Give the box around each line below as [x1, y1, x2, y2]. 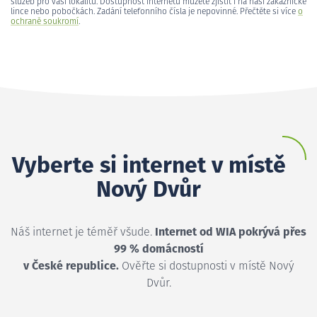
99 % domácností [113, 243, 204, 255]
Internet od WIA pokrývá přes [155, 226, 306, 238]
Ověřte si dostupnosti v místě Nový [119, 260, 294, 272]
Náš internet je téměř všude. [11, 226, 155, 238]
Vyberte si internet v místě [11, 154, 286, 178]
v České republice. [23, 260, 119, 272]
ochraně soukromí [11, 17, 79, 26]
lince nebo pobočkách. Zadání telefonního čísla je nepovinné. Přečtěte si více [11, 7, 298, 16]
